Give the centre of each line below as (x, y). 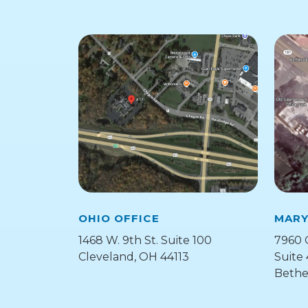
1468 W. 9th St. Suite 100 (145, 240)
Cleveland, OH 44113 (134, 256)
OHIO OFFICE (119, 217)
